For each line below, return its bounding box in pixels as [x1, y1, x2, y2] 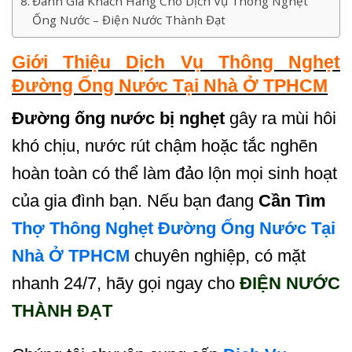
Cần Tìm [258, 191, 326, 211]
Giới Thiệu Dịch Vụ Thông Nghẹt [12, 51, 340, 72]
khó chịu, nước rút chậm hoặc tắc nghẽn [12, 136, 317, 156]
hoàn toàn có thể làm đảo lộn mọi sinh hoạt [12, 163, 337, 184]
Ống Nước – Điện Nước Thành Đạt [32, 11, 226, 27]
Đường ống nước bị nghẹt [12, 108, 225, 129]
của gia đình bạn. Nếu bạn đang [12, 191, 258, 211]
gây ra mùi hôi [225, 108, 336, 129]
